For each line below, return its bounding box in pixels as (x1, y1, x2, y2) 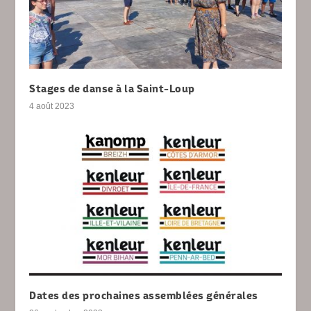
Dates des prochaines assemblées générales (29, 289, 258, 301)
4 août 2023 (29, 101, 75, 111)
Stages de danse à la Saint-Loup (29, 82, 195, 94)
